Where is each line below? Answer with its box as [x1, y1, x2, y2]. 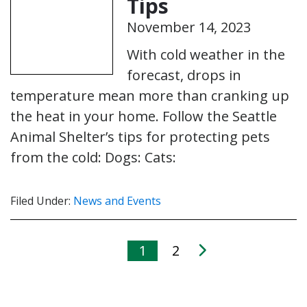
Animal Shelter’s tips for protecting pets [10, 127, 270, 146]
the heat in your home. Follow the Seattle [10, 106, 277, 125]
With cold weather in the [127, 45, 285, 64]
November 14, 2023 [127, 17, 251, 36]
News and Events [73, 193, 161, 208]
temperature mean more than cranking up [10, 86, 289, 105]
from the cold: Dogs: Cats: [10, 147, 176, 167]
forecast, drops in [127, 65, 241, 84]
